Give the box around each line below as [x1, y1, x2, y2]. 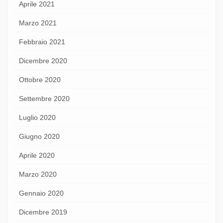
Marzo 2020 [19, 170, 57, 178]
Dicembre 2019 [19, 208, 67, 216]
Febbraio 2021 [19, 37, 65, 46]
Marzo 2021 [19, 18, 57, 27]
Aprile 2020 [19, 151, 55, 159]
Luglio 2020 [19, 113, 56, 121]
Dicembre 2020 [19, 56, 67, 65]
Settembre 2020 [19, 94, 70, 103]
